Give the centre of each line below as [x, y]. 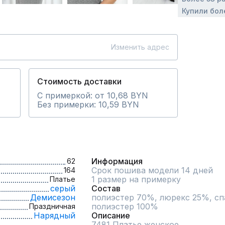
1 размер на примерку [136, 179]
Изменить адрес [140, 47]
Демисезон [53, 197]
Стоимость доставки [79, 81]
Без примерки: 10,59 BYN [88, 104]
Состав [106, 188]
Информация [117, 161]
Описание [111, 215]
